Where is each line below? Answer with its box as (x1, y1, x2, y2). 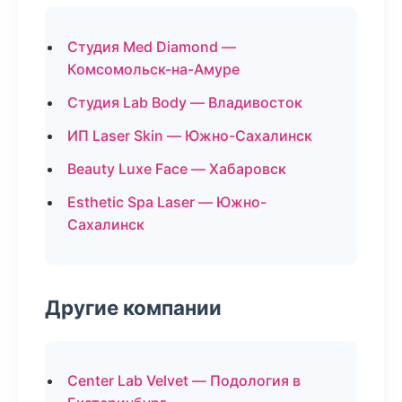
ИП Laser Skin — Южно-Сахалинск (67, 127, 312, 144)
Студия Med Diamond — (67, 38, 236, 56)
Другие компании (45, 295, 222, 319)
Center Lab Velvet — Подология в (67, 371, 301, 389)
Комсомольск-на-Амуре (67, 60, 240, 78)
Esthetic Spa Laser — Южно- (67, 193, 267, 211)
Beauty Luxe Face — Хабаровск (67, 160, 286, 178)
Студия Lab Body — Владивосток (67, 93, 302, 111)
